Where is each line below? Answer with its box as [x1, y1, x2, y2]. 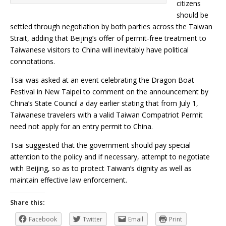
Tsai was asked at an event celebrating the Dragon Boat [10, 75, 194, 85]
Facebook [29, 215, 57, 224]
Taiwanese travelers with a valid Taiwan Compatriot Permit [10, 110, 203, 120]
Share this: [10, 198, 45, 207]
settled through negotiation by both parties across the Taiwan [10, 22, 212, 32]
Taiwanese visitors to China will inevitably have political [10, 45, 189, 55]
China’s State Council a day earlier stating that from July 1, [10, 98, 198, 108]
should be [177, 10, 208, 20]
